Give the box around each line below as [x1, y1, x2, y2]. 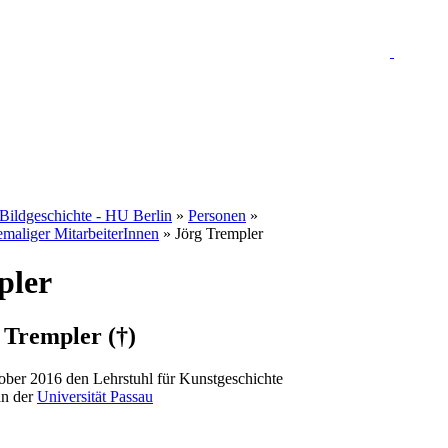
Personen [188, 207, 246, 224]
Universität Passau [37, 387, 153, 405]
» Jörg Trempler [159, 225, 263, 242]
